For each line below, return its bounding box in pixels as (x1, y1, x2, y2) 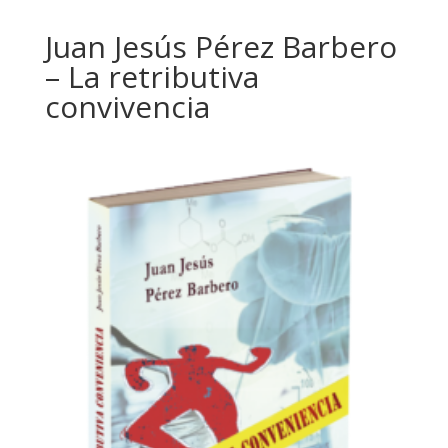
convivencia (44, 85, 210, 127)
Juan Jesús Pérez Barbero (44, 25, 397, 67)
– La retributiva (44, 55, 259, 97)
